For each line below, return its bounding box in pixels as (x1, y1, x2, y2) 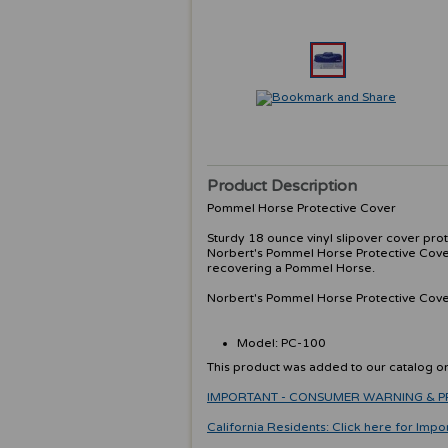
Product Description (207, 176, 357, 196)
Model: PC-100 (237, 336, 326, 350)
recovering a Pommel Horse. (207, 261, 375, 275)
